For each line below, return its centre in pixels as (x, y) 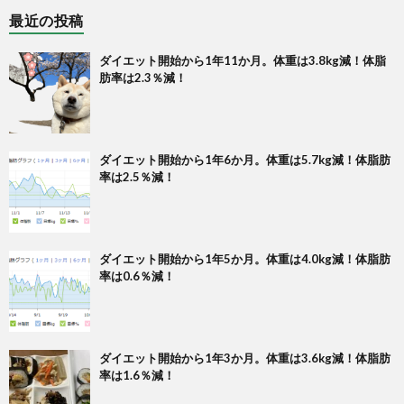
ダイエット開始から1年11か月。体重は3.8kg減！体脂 (243, 61)
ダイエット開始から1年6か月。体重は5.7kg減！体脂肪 (245, 160)
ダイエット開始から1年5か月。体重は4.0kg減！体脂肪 (245, 259)
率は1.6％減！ (137, 376)
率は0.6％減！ (137, 276)
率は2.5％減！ (137, 177)
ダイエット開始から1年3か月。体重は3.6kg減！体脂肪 (245, 358)
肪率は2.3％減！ (143, 78)
